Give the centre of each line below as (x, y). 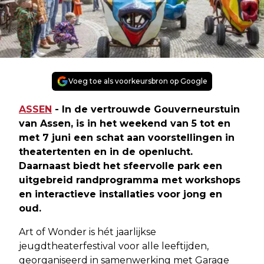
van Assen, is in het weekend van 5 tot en (125, 123)
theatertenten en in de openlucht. (106, 151)
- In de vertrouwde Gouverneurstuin (146, 109)
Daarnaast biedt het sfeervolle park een (121, 166)
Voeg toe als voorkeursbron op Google (138, 81)
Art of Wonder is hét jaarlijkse (88, 232)
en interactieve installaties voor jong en (121, 194)
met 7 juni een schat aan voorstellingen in (127, 137)
